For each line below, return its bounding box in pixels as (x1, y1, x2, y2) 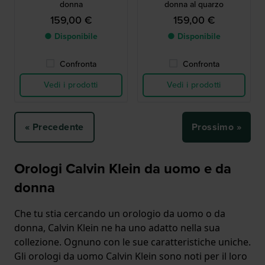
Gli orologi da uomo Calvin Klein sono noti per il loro (14, 250, 247, 263)
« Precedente (25, 120, 84, 134)
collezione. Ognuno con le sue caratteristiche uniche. (14, 235, 251, 249)
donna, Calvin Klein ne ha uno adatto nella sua (14, 221, 220, 235)
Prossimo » (192, 120, 241, 134)
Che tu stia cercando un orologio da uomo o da (14, 207, 225, 221)
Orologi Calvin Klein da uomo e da (14, 158, 231, 180)
